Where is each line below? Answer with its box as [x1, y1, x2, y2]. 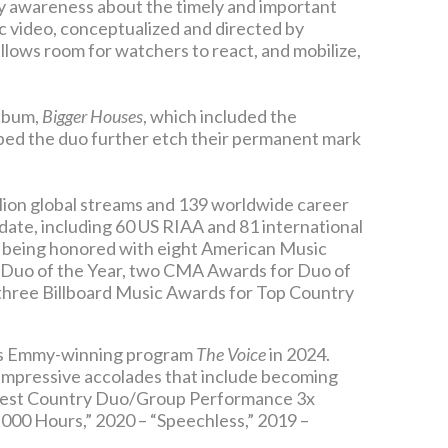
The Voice [196, 343, 269, 366]
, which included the [143, 105, 297, 128]
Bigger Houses [42, 105, 143, 128]
